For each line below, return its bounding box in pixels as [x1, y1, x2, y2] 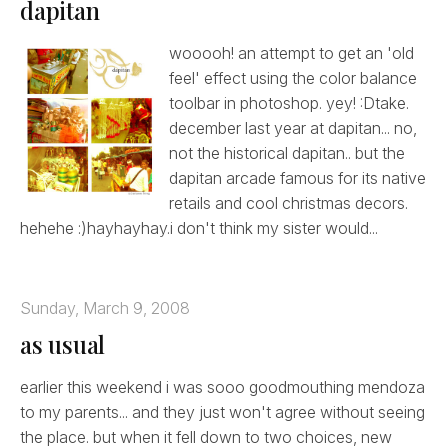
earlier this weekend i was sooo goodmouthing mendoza [20, 376, 425, 397]
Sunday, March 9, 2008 [20, 297, 190, 318]
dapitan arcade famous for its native [168, 167, 426, 188]
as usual [20, 327, 106, 360]
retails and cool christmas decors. [168, 192, 408, 213]
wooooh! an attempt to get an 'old [168, 42, 414, 63]
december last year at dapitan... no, [168, 117, 417, 138]
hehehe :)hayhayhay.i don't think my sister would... [20, 217, 378, 238]
